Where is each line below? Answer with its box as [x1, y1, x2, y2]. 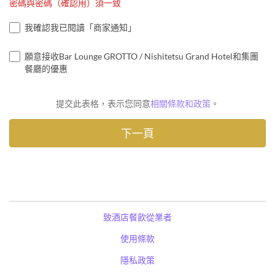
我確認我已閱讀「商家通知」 [25, 21, 136, 33]
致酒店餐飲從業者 [103, 211, 172, 222]
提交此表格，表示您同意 [56, 98, 150, 109]
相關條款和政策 [150, 98, 211, 109]
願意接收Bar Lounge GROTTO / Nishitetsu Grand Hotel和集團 [25, 50, 258, 61]
